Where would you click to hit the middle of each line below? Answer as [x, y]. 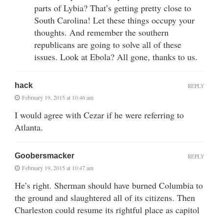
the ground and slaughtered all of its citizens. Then [105, 197]
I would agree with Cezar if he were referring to [99, 115]
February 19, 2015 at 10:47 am [58, 167]
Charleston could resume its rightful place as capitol [107, 209]
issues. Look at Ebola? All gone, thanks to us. [116, 56]
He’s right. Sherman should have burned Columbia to [109, 185]
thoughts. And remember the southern [101, 32]
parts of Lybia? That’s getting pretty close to [113, 8]
